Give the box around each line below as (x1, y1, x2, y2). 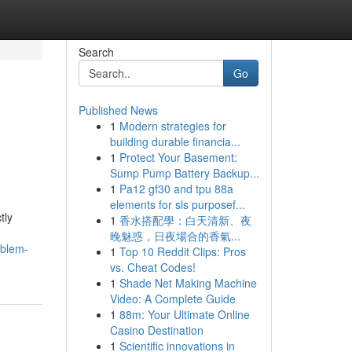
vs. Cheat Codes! (109, 259, 196, 275)
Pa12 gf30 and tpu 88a (119, 181, 233, 196)
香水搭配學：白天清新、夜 (119, 212, 251, 228)
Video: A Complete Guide (109, 291, 236, 306)
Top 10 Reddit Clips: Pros (119, 244, 246, 259)
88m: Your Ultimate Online (119, 306, 250, 322)
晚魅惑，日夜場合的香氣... (109, 228, 240, 244)
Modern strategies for (119, 118, 226, 134)
